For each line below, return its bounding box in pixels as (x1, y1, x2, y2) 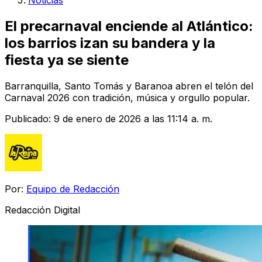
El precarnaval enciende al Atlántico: (5, 17, 253, 35)
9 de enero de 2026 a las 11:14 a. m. (54, 112, 212, 125)
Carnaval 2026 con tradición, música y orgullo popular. (5, 91, 250, 104)
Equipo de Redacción (26, 182, 119, 195)
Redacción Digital (5, 204, 80, 216)
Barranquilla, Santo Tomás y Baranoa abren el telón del (5, 80, 253, 92)
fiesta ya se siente (5, 51, 129, 68)
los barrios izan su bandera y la (5, 34, 215, 51)
